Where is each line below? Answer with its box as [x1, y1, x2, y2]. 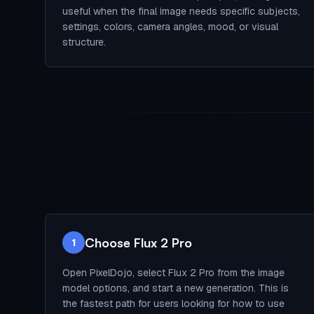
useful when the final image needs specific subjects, [62, 5, 300, 18]
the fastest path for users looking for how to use [62, 297, 285, 310]
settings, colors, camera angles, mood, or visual [62, 20, 278, 33]
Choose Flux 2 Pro [85, 235, 192, 250]
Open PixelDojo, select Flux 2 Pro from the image [62, 266, 285, 279]
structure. [62, 36, 106, 48]
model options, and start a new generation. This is [62, 282, 289, 294]
